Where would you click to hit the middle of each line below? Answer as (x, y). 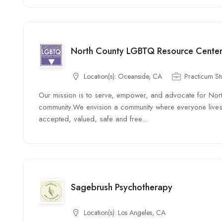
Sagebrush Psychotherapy (122, 187)
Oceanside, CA (140, 76)
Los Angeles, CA (142, 213)
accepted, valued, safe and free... (93, 119)
